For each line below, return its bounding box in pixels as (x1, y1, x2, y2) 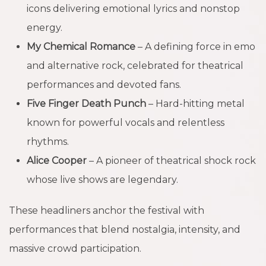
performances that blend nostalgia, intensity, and (9, 223, 240, 235)
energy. (27, 21, 62, 33)
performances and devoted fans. (27, 78, 181, 90)
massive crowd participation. (9, 242, 141, 254)
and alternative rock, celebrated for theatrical (27, 59, 243, 71)
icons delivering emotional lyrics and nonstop (27, 2, 240, 14)
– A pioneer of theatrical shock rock (87, 154, 256, 166)
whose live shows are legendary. (27, 173, 178, 185)
